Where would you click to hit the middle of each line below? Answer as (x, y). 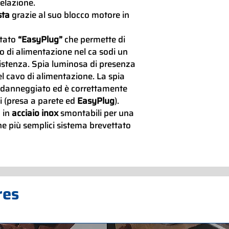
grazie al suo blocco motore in (70, 15)
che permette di (94, 39)
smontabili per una (96, 113)
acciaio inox (35, 113)
